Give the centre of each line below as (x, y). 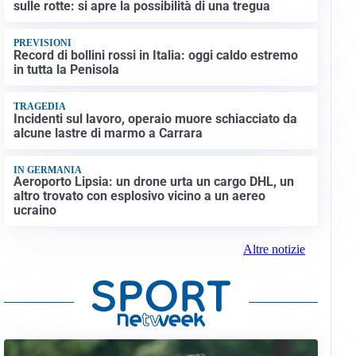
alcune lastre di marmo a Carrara (108, 133)
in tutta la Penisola (66, 69)
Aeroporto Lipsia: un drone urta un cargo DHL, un (153, 182)
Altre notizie (274, 250)
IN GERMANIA (47, 170)
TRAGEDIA (39, 107)
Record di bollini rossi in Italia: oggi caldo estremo (155, 55)
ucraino (35, 211)
